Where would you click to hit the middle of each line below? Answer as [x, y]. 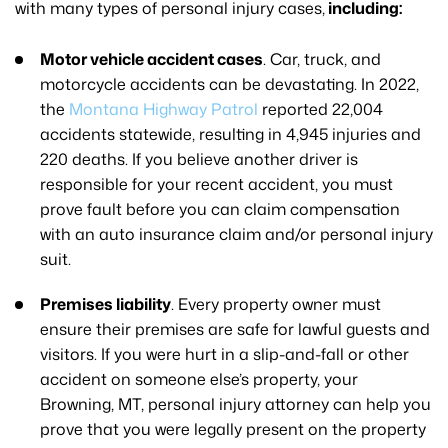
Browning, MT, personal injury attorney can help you [235, 403]
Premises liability [105, 303]
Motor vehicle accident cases [151, 58]
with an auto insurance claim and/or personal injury [236, 233]
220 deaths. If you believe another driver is [199, 158]
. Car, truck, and [322, 58]
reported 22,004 [320, 108]
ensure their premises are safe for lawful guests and [235, 328]
